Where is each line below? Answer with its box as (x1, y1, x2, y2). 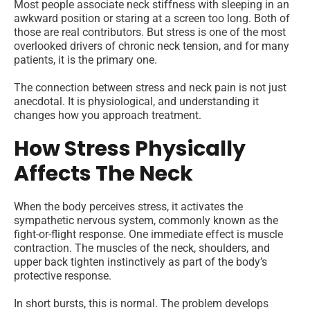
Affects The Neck (14, 159, 193, 189)
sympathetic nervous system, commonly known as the (14, 214, 278, 228)
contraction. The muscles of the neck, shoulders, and (14, 241, 270, 255)
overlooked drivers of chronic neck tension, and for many (14, 39, 289, 53)
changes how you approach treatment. (14, 109, 201, 122)
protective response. (14, 269, 111, 283)
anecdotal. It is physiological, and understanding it (14, 95, 259, 109)
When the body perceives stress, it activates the (14, 200, 243, 214)
